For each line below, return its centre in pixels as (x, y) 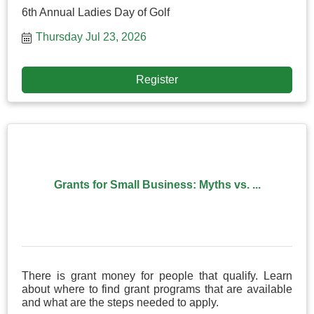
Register (157, 79)
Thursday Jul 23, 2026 (91, 36)
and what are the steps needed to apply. (120, 302)
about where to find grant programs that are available (157, 289)
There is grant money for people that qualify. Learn (157, 275)
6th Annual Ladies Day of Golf (96, 12)
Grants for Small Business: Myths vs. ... (157, 185)
